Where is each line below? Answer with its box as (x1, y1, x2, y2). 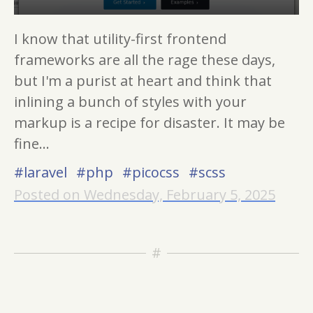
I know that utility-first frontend (14, 29, 226, 48)
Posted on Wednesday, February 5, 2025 (14, 185, 275, 204)
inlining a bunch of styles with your (14, 92, 247, 111)
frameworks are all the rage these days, (14, 50, 275, 69)
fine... (14, 134, 50, 153)
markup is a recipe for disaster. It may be (14, 113, 285, 132)
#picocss (122, 163, 183, 182)
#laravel (14, 163, 71, 182)
